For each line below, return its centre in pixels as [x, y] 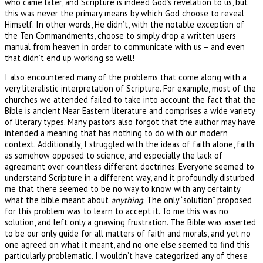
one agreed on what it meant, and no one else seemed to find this [127, 244]
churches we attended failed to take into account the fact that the [130, 99]
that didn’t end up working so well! [70, 58]
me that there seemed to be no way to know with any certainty [122, 188]
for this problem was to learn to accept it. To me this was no [117, 211]
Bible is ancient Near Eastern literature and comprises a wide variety [130, 110]
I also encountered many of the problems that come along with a [126, 77]
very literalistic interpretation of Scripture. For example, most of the [130, 88]
